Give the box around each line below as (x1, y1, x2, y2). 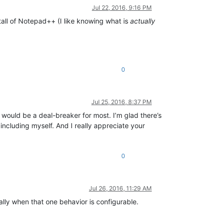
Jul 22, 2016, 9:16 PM (92, 3, 152, 11)
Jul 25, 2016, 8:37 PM (91, 98, 152, 106)
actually (130, 16, 155, 25)
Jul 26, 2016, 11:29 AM (89, 184, 152, 192)
